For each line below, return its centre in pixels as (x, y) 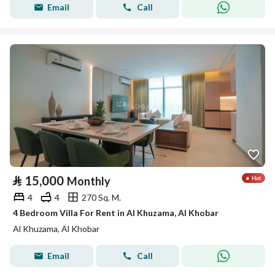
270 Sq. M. (101, 197)
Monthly (89, 181)
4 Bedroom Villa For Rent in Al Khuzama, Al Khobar (116, 213)
